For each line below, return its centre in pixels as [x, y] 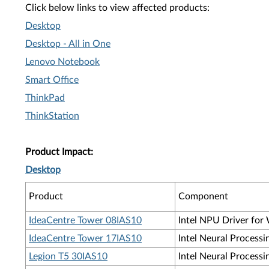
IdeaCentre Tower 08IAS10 [85, 220]
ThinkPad [45, 98]
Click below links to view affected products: [117, 8]
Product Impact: [59, 152]
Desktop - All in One [68, 44]
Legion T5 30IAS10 [68, 256]
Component [203, 196]
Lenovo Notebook [62, 62]
